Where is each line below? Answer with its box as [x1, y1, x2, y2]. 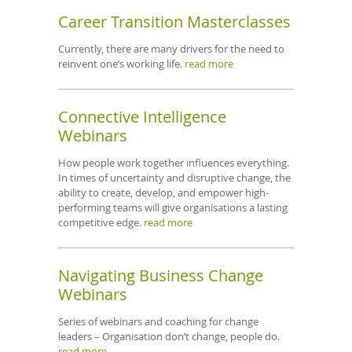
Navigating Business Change [58, 266, 263, 287]
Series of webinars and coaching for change [58, 314, 258, 329]
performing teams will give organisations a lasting [58, 200, 288, 214]
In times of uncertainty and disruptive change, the [58, 170, 291, 185]
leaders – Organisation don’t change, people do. [58, 329, 280, 344]
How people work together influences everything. [58, 155, 289, 170]
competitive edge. [58, 214, 144, 229]
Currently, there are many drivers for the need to [58, 41, 284, 56]
